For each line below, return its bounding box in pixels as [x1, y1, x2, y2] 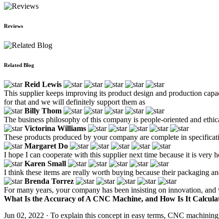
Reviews [4, 22, 23, 29]
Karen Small [24, 159, 66, 168]
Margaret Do [24, 141, 68, 150]
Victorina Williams [24, 124, 86, 132]
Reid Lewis [24, 80, 62, 88]
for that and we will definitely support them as [4, 97, 145, 106]
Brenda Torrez [24, 176, 74, 185]
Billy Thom [24, 106, 62, 115]
